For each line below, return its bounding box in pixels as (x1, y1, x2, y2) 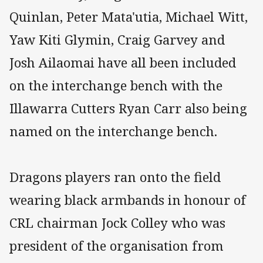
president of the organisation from (9, 236, 224, 255)
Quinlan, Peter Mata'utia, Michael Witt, (9, 7, 248, 26)
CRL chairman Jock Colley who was (9, 213, 225, 232)
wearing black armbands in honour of (9, 190, 246, 209)
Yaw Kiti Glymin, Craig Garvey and (9, 30, 225, 49)
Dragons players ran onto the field (9, 167, 221, 186)
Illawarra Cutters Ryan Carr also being (9, 99, 247, 117)
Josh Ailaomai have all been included (9, 53, 236, 72)
